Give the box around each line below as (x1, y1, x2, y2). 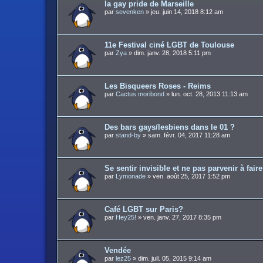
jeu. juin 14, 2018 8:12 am (151, 8, 223, 15)
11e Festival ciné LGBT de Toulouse (104, 41, 234, 49)
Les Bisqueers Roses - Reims (104, 82, 211, 90)
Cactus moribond (116, 90, 164, 97)
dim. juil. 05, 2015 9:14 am (138, 255, 211, 262)
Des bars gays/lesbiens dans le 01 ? (104, 123, 235, 131)
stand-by (116, 131, 141, 139)
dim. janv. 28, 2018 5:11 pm (134, 49, 211, 56)
